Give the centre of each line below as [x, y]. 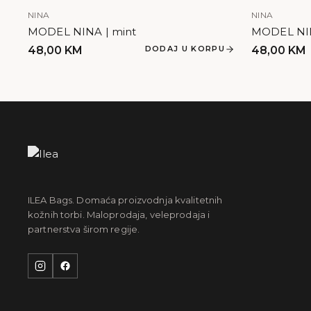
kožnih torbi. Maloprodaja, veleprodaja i [119, 215]
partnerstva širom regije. [84, 229]
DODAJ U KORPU [185, 49]
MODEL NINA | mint [82, 32]
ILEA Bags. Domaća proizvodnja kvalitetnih [125, 200]
